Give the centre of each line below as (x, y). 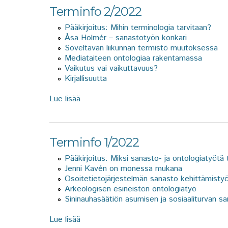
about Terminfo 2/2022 (122, 99)
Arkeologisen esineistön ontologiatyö (131, 189)
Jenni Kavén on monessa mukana (123, 168)
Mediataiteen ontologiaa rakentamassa (133, 58)
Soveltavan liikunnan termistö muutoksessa (141, 48)
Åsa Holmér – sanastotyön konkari (126, 38)
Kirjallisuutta (86, 78)
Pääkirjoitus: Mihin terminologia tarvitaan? (138, 27)
